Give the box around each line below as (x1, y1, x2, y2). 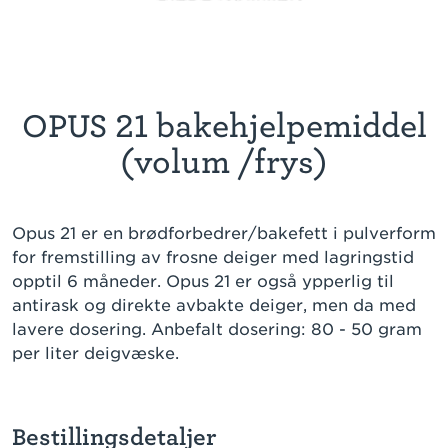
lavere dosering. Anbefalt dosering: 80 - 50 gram (12, 320, 422, 340)
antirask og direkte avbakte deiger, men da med (12, 296, 416, 316)
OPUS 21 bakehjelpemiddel (21, 108, 427, 145)
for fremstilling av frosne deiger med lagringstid (12, 248, 414, 268)
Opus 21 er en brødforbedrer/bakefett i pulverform (12, 224, 436, 244)
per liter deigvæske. (12, 344, 179, 364)
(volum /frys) (120, 144, 328, 181)
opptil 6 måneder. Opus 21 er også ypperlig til (12, 272, 394, 292)
